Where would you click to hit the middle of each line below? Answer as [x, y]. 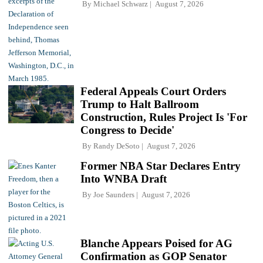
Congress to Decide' [127, 130]
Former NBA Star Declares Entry [161, 166]
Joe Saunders [114, 194]
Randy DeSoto [117, 146]
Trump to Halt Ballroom [140, 104]
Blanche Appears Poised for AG [156, 243]
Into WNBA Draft [124, 178]
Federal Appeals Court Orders [153, 91]
